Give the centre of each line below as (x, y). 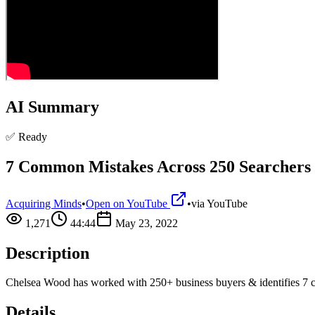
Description (47, 253)
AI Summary (52, 107)
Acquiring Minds (44, 203)
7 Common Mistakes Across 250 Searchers (158, 166)
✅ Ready (26, 136)
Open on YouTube (128, 203)
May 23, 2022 (147, 223)
